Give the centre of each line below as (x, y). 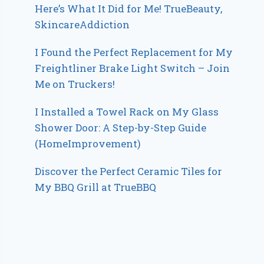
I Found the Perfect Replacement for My (134, 52)
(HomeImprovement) (88, 143)
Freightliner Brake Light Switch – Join (133, 68)
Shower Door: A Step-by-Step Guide (121, 127)
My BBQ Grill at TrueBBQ (96, 187)
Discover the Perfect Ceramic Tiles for (129, 171)
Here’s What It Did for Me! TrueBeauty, (129, 8)
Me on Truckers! (75, 84)
